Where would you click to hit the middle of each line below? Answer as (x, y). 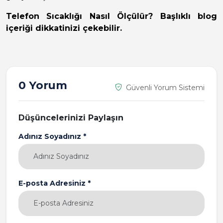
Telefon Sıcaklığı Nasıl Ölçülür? (80, 16)
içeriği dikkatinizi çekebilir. (64, 28)
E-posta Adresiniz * (55, 183)
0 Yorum (43, 85)
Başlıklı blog (185, 16)
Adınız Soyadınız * (52, 137)
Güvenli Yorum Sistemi (164, 87)
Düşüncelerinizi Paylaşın (71, 118)
